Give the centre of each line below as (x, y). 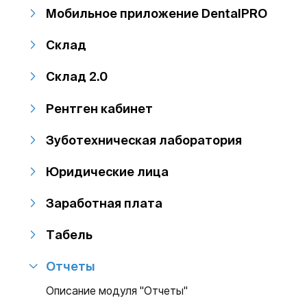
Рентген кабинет (100, 108)
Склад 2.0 (77, 76)
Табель (70, 235)
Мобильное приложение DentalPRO (157, 13)
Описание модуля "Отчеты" (117, 291)
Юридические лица (108, 171)
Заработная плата (105, 203)
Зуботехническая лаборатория (144, 139)
